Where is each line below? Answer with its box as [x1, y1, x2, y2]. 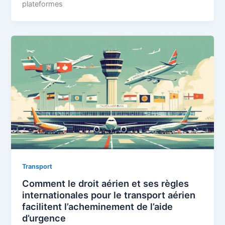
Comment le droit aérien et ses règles [22, 178, 189, 189]
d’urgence [22, 212, 66, 224]
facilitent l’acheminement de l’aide [22, 201, 173, 212]
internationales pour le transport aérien [22, 189, 196, 201]
